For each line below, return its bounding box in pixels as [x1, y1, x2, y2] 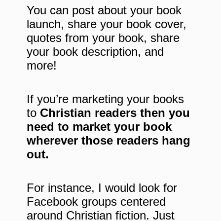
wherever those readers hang [27, 134, 190, 147]
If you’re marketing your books [27, 92, 184, 106]
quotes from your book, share [27, 31, 180, 45]
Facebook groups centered [27, 195, 166, 209]
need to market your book [27, 120, 172, 134]
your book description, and [27, 45, 164, 59]
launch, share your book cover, [27, 17, 186, 31]
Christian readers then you [40, 106, 190, 120]
